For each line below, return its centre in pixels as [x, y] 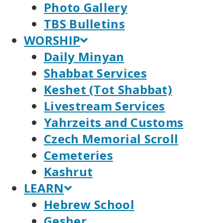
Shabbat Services [95, 73]
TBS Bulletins [84, 24]
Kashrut [68, 171]
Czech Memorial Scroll [111, 139]
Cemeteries [78, 155]
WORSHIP [52, 40]
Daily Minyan [84, 56]
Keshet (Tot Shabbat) [108, 89]
